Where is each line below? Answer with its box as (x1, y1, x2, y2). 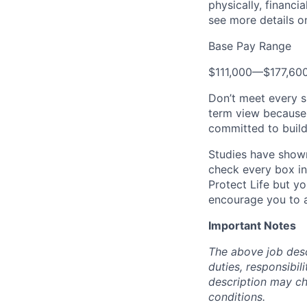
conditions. (208, 290, 265, 304)
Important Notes (208, 219, 296, 232)
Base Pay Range (208, 39, 291, 53)
